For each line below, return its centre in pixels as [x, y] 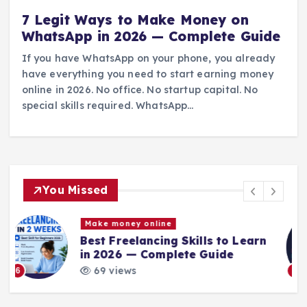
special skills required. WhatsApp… [108, 105]
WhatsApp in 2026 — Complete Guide [151, 36]
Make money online [186, 224]
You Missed [75, 190]
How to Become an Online [182, 240]
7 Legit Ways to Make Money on [135, 20]
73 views [139, 271]
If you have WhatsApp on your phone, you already [148, 58]
